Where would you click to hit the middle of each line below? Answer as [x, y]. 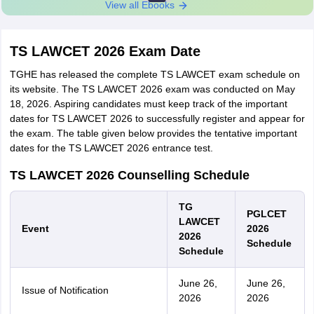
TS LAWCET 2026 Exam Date [105, 51]
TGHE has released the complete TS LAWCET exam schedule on [155, 74]
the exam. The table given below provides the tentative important [153, 133]
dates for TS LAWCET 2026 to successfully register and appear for [157, 118]
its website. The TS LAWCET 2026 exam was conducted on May [152, 89]
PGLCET [266, 214]
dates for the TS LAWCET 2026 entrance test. [111, 148]
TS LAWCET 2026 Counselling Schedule [129, 175]
